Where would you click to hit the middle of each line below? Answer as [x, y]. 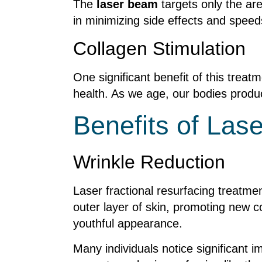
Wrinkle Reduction [149, 162]
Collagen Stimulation [159, 48]
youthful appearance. [128, 224]
